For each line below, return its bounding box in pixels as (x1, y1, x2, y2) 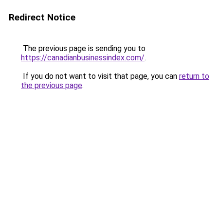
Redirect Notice (9, 12, 75, 23)
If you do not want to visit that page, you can (21, 72, 179, 81)
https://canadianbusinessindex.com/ (21, 53, 145, 62)
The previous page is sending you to (21, 44, 145, 53)
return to (179, 72, 209, 81)
